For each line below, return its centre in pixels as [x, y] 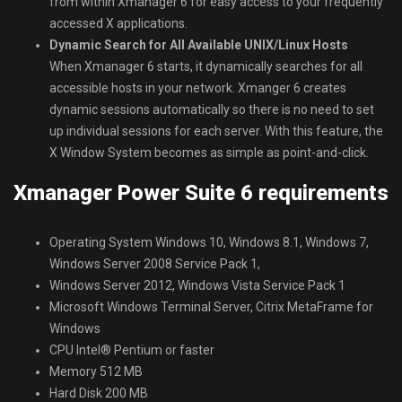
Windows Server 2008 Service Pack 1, [155, 264]
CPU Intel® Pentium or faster [132, 350]
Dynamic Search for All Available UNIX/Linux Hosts [199, 45]
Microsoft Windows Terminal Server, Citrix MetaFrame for [211, 307]
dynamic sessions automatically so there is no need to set [212, 110]
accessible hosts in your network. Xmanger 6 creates [198, 88]
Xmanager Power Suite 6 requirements [201, 193]
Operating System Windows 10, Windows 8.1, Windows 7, [209, 243]
